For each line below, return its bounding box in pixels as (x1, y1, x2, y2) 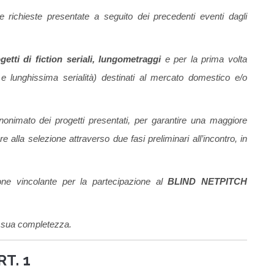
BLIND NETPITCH (168, 176, 248, 187)
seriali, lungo (66, 54, 124, 65)
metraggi (123, 54, 165, 65)
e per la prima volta (165, 54, 248, 65)
